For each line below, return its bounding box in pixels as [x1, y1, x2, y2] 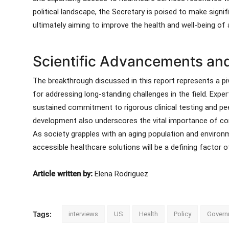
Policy [174, 210, 191, 218]
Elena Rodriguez [93, 169, 148, 178]
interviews [68, 210, 98, 218]
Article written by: [33, 169, 93, 178]
